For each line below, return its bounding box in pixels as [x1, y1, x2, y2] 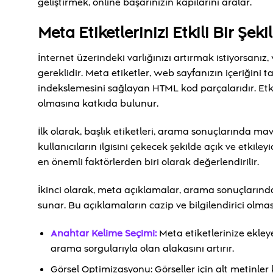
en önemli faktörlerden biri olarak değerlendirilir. [38, 155, 259, 169]
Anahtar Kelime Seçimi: [50, 226, 157, 240]
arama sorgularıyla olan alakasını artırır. [50, 241, 234, 255]
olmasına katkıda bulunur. [38, 97, 158, 111]
